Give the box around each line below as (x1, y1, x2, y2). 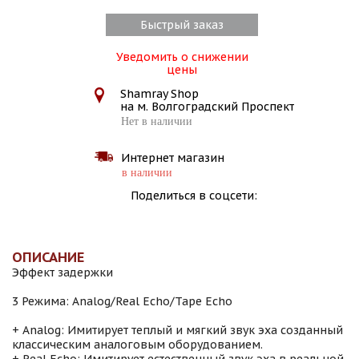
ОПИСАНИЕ (12, 248, 84, 266)
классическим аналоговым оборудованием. (12, 337, 266, 352)
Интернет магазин (120, 151, 224, 165)
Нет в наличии (120, 115, 192, 127)
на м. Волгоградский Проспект (119, 99, 294, 114)
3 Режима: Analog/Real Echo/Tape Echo (12, 294, 236, 309)
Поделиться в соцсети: (131, 188, 257, 203)
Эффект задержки (12, 265, 116, 280)
